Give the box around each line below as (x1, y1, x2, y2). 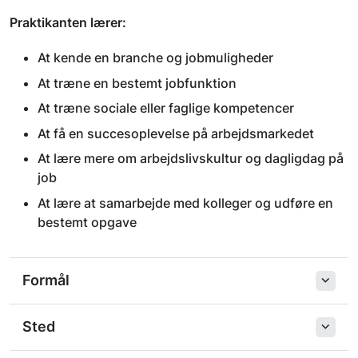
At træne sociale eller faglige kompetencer (38, 100, 294, 116)
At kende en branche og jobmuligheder (38, 50, 273, 66)
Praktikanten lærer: (10, 14, 126, 30)
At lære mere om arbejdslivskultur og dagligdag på (38, 150, 344, 166)
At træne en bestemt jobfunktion (38, 74, 237, 91)
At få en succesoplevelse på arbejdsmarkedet (38, 125, 314, 141)
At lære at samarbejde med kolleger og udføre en (38, 194, 333, 211)
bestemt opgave (38, 213, 137, 230)
